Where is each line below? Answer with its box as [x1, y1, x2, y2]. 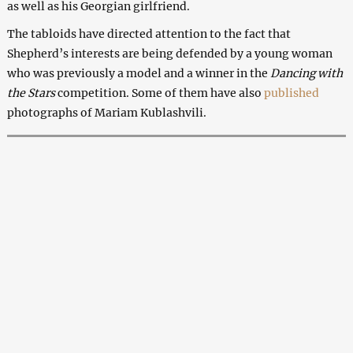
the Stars [6, 85, 58, 100]
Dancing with [269, 65, 343, 80]
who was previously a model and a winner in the [6, 65, 270, 80]
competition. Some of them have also [57, 85, 264, 100]
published [263, 85, 319, 100]
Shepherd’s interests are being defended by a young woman [6, 46, 333, 61]
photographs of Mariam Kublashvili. [6, 105, 206, 120]
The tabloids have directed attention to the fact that [6, 26, 291, 41]
